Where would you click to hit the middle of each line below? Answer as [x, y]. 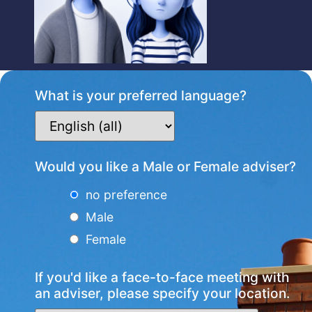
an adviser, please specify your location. [162, 293]
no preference [126, 194]
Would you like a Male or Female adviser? [165, 166]
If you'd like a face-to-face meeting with [162, 277]
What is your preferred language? [141, 95]
